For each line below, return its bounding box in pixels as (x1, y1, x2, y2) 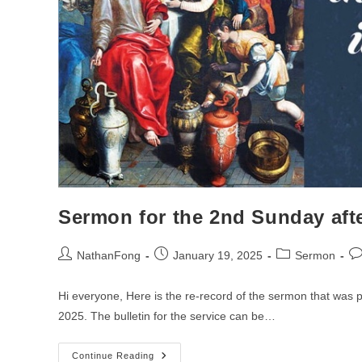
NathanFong (77, 248, 141, 262)
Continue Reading (72, 350, 154, 360)
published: (154, 263, 206, 277)
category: (276, 263, 323, 277)
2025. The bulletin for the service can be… (58, 309, 276, 322)
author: (57, 263, 94, 277)
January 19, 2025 (173, 248, 263, 262)
